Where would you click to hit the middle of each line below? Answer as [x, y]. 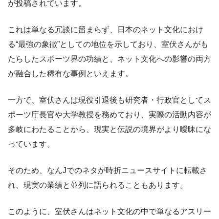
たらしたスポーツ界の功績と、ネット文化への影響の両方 [109, 59]
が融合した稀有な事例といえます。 [70, 73]
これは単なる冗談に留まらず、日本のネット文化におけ [106, 29]
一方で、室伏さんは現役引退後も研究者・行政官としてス [109, 100]
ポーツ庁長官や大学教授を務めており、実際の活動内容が [109, 114]
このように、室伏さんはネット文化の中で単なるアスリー [109, 211]
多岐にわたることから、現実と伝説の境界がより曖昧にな [109, 129]
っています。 [31, 144]
